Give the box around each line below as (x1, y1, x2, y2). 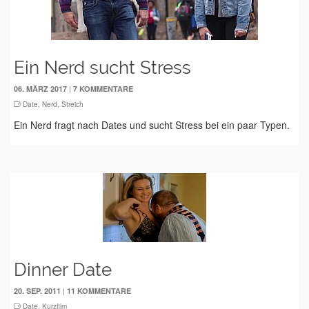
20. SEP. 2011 (14, 286, 61, 296)
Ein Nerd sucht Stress (14, 57, 191, 78)
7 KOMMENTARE (73, 83, 133, 94)
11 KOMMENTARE (67, 286, 131, 296)
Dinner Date (14, 259, 112, 280)
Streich (61, 99, 83, 109)
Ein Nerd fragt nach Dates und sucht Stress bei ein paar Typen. (14, 118, 290, 132)
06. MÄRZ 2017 (14, 83, 67, 94)
